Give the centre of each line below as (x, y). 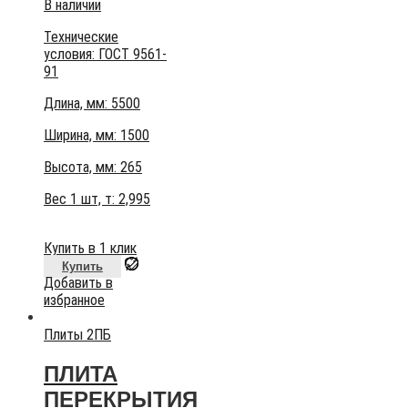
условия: (71, 54)
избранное (74, 300)
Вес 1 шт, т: (81, 199)
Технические (81, 36)
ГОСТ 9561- (133, 54)
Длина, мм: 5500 (92, 103)
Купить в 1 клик (90, 248)
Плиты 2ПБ (77, 334)
